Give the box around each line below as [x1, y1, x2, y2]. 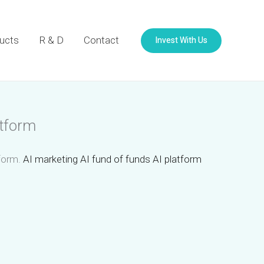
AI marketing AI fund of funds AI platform [23, 153, 202, 165]
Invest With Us [155, 34, 207, 47]
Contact [84, 34, 119, 46]
